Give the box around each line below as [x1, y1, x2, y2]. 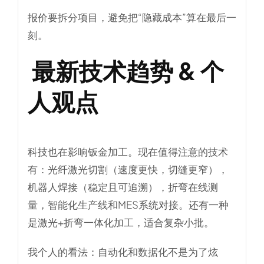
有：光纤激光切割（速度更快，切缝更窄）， [27, 162, 228, 176]
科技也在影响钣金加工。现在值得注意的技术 [27, 144, 228, 158]
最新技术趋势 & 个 [27, 55, 224, 85]
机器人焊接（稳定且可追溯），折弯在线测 [27, 180, 218, 193]
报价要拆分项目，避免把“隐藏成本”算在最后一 [27, 10, 236, 24]
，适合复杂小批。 [133, 215, 214, 229]
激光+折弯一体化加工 [37, 215, 134, 229]
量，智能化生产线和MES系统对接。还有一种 [27, 197, 229, 211]
